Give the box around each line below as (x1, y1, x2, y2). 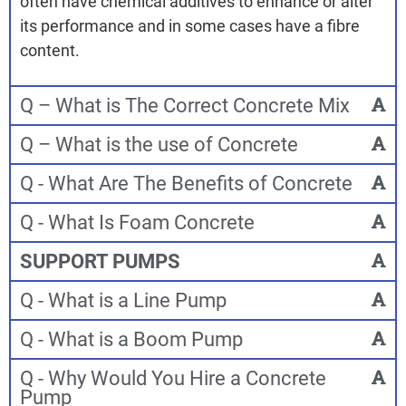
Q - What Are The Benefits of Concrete (20, 171, 353, 195)
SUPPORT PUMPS (20, 249, 180, 273)
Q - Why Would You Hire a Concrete (20, 366, 326, 390)
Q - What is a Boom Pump (20, 327, 243, 351)
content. (20, 41, 80, 61)
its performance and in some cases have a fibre (20, 16, 360, 36)
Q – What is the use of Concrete (20, 132, 298, 156)
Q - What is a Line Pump (20, 288, 227, 312)
